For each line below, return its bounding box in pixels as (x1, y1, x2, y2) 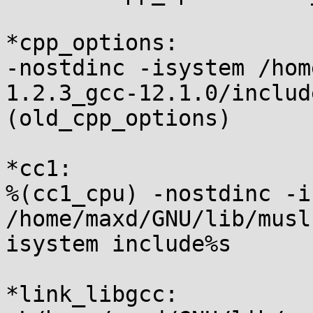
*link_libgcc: (6, 282, 178, 307)
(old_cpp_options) (6, 105, 231, 131)
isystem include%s (6, 231, 231, 256)
